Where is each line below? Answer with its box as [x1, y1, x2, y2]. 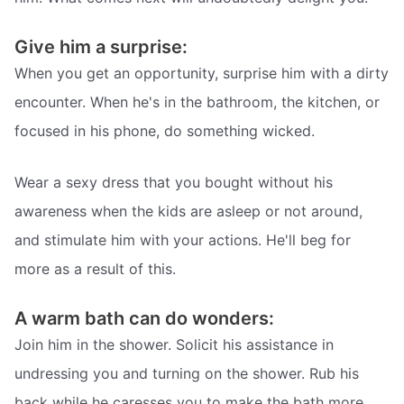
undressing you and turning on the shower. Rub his [14, 363, 359, 382]
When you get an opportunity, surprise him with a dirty [14, 63, 389, 82]
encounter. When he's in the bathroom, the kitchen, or [14, 92, 380, 111]
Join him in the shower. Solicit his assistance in [14, 335, 334, 353]
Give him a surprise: [14, 35, 188, 58]
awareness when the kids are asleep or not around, [14, 202, 363, 221]
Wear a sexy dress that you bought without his [14, 173, 333, 192]
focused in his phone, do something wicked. [14, 121, 315, 140]
